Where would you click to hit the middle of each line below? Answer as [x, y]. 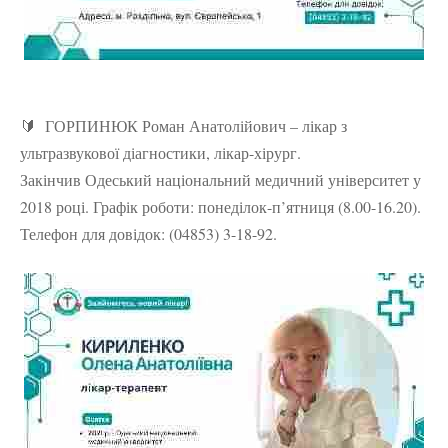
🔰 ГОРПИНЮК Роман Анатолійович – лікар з [183, 126]
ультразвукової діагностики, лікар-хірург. [160, 153]
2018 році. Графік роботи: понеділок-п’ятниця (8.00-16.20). [220, 207]
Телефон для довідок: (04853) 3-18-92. [148, 234]
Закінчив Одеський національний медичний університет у [220, 180]
